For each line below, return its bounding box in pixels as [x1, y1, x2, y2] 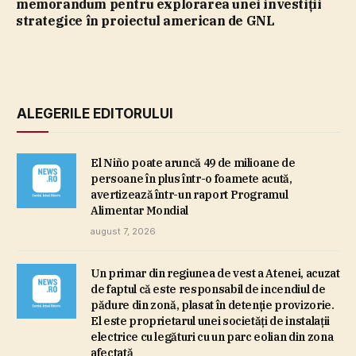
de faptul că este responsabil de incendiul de [91, 282, 326, 297]
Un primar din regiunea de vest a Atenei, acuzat [91, 266, 340, 281]
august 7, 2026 [91, 226, 156, 238]
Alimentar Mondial [91, 203, 189, 219]
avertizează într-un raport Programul [91, 188, 288, 203]
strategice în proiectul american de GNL [16, 13, 275, 29]
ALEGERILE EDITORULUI [17, 106, 173, 122]
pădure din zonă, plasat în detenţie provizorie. [91, 298, 335, 313]
